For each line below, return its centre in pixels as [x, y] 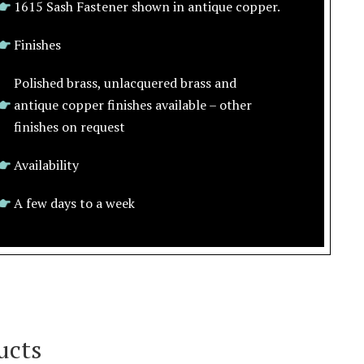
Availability [46, 165]
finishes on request [69, 127]
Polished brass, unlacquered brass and [125, 83]
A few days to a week [74, 203]
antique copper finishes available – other [133, 105]
